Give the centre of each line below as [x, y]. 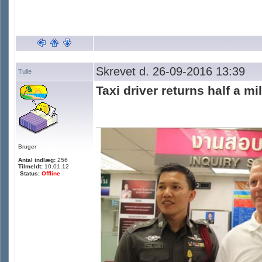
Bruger [27, 146]
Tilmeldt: [30, 166]
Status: [31, 173]
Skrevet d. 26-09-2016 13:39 [170, 71]
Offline [51, 173]
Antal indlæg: [37, 160]
